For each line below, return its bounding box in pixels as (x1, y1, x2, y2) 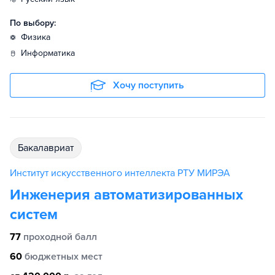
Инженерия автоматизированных (10, 186, 243, 204)
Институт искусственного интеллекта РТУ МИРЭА (10, 167, 230, 179)
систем (10, 206, 58, 223)
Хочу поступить (113, 79, 184, 91)
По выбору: (10, 18, 56, 28)
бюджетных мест (25, 250, 103, 263)
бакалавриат (23, 142, 74, 154)
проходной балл (23, 231, 97, 243)
